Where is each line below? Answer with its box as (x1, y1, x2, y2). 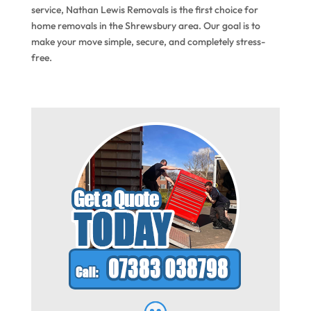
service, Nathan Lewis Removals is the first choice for (31, 3, 258, 16)
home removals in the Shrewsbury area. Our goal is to (31, 19, 260, 32)
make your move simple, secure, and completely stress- (31, 35, 265, 48)
